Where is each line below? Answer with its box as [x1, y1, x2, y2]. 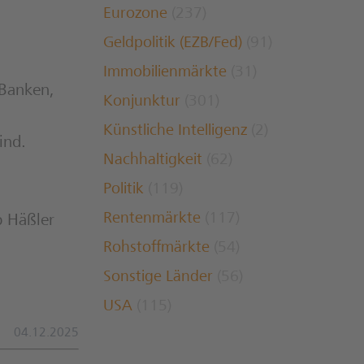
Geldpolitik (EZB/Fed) [103, 36, 242, 53]
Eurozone [103, 6, 167, 24]
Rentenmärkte [103, 211, 201, 228]
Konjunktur [103, 94, 180, 111]
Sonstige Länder [103, 270, 213, 287]
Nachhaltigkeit [103, 153, 202, 170]
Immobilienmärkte [103, 65, 227, 82]
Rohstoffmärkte [103, 240, 210, 258]
